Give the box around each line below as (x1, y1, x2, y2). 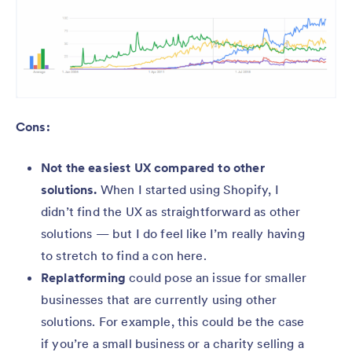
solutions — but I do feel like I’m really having (41, 225, 305, 242)
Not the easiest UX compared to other (41, 159, 265, 176)
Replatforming (41, 269, 126, 286)
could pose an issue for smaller (126, 269, 307, 286)
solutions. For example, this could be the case (41, 313, 305, 330)
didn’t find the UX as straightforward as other (41, 203, 301, 220)
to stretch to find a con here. (41, 247, 207, 264)
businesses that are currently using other (41, 291, 277, 308)
